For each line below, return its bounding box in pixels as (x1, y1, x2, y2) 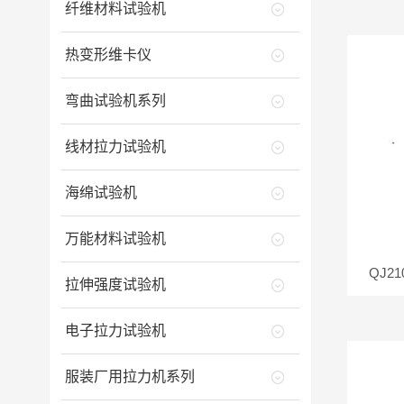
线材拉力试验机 (64, 139, 166, 154)
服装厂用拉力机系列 (64, 369, 195, 384)
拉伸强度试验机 (64, 277, 166, 292)
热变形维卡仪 (64, 47, 151, 62)
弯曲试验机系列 (64, 93, 166, 108)
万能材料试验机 (64, 231, 166, 246)
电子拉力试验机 (64, 323, 166, 338)
